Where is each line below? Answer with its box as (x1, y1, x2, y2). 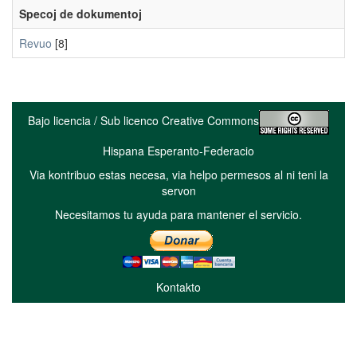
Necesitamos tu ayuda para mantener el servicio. (55, 206, 302, 222)
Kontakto (156, 279, 201, 295)
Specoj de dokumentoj (19, 6, 142, 22)
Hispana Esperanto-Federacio (103, 143, 254, 159)
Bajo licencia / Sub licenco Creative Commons (28, 112, 259, 129)
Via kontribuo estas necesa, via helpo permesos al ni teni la (29, 167, 328, 182)
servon (161, 182, 196, 198)
